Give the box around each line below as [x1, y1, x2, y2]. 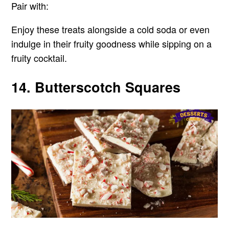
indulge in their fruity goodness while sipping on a [11, 36, 212, 50]
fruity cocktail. [11, 51, 67, 64]
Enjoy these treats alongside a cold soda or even [11, 22, 210, 36]
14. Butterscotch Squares [11, 77, 181, 97]
